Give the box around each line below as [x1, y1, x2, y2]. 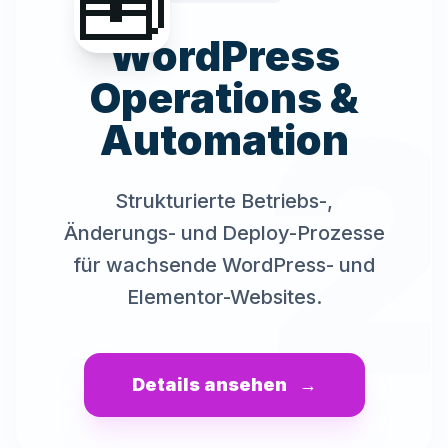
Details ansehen [131, 374, 287, 395]
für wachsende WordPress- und [73, 253, 375, 277]
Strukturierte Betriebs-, [115, 189, 333, 213]
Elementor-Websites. [126, 285, 322, 309]
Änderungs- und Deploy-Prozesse [63, 221, 385, 245]
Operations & [89, 73, 359, 123]
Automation [99, 115, 349, 165]
